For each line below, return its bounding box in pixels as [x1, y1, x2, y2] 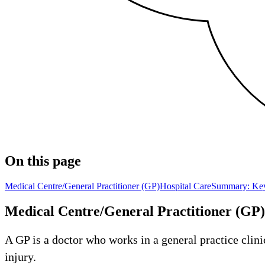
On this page [5, 153, 81, 169]
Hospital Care [160, 180, 211, 191]
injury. [5, 250, 36, 263]
